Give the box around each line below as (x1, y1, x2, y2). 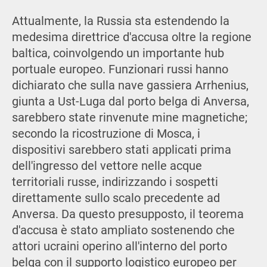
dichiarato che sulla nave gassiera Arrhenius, (11, 78, 249, 92)
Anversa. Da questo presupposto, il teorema (11, 207, 244, 221)
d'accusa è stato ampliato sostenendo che (11, 223, 235, 237)
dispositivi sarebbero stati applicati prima (11, 142, 231, 157)
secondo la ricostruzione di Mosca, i (11, 126, 200, 141)
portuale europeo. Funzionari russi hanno (11, 62, 228, 76)
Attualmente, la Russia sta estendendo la (11, 14, 229, 28)
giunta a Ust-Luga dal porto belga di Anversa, (11, 94, 249, 108)
